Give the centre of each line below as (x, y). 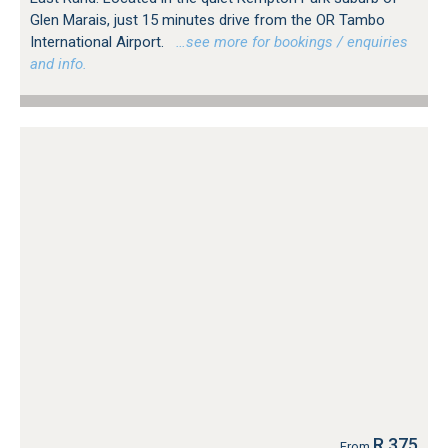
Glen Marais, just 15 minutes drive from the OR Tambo (207, 19)
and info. (58, 63)
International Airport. (99, 41)
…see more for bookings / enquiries (288, 41)
